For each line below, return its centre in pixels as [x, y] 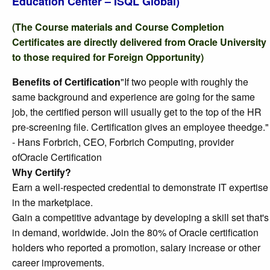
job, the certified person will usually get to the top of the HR [137, 112]
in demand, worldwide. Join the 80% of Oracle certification [135, 233]
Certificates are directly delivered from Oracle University [139, 42]
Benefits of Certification [66, 82]
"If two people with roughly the [184, 82]
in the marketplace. [52, 202]
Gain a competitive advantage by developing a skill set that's [140, 218]
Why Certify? [42, 172]
